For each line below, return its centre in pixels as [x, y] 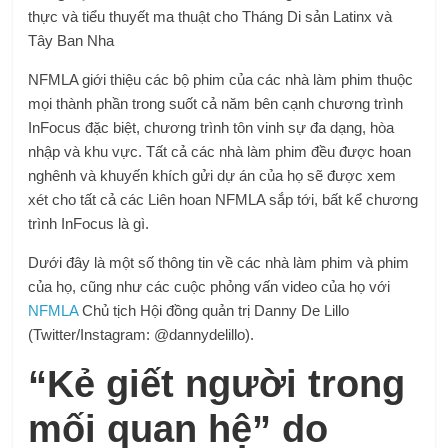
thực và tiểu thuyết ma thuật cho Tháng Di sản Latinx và [210, 16]
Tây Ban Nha [71, 40]
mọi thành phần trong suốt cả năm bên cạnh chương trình [216, 103]
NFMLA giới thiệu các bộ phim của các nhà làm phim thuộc [221, 79]
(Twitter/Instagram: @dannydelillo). [141, 334]
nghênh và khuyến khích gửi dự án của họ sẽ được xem [212, 175]
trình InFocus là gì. [89, 223]
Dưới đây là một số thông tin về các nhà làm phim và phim [219, 262]
